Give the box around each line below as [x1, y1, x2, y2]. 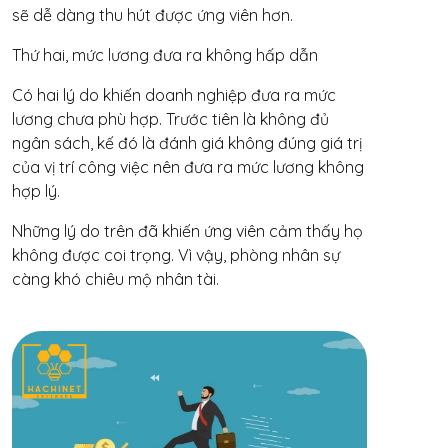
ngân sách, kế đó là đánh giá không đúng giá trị [12, 133, 362, 154]
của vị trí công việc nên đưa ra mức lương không [12, 157, 364, 178]
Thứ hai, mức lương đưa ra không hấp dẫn [12, 45, 318, 66]
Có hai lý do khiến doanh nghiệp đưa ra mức [12, 85, 336, 106]
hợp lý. [12, 181, 60, 202]
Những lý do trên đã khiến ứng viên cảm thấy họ [12, 221, 363, 242]
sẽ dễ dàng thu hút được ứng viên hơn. [12, 5, 293, 26]
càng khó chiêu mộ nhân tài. [12, 269, 219, 290]
